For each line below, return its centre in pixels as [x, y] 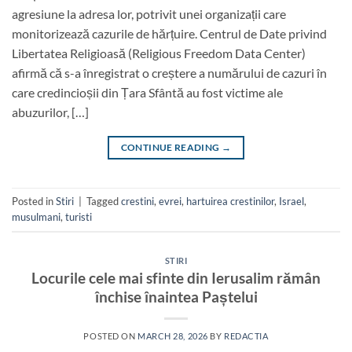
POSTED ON [111, 336]
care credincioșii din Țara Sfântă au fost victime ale [147, 92]
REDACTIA [246, 336]
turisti [79, 217]
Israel [291, 202]
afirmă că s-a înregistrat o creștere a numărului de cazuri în [169, 72]
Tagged [104, 202]
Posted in [34, 202]
